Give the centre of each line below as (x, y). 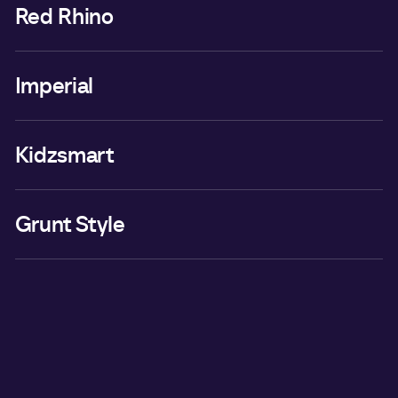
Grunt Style (70, 224)
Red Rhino (64, 16)
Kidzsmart (64, 155)
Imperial (54, 86)
